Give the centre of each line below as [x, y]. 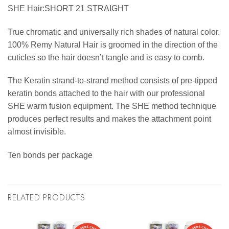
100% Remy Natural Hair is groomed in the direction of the [113, 44]
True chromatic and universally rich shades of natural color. [114, 32]
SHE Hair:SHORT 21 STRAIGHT [68, 8]
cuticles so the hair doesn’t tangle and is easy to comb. [106, 57]
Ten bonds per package [50, 155]
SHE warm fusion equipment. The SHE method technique [112, 106]
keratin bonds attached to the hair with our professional [106, 94]
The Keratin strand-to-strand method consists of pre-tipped [112, 81]
